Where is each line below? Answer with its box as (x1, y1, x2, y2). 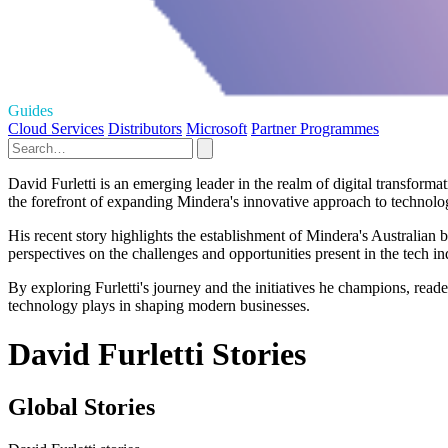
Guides (8, 101, 53, 119)
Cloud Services (8, 119, 104, 137)
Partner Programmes (251, 119, 379, 137)
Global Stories (8, 394, 155, 421)
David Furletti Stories (8, 336, 306, 373)
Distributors (108, 119, 182, 137)
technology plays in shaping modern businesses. (8, 296, 310, 314)
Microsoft (186, 119, 247, 137)
